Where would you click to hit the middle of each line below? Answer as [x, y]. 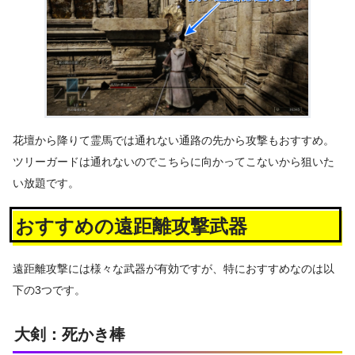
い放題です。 [46, 183]
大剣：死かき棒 [70, 334]
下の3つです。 [49, 290]
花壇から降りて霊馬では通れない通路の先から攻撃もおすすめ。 [174, 140]
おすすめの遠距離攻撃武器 [132, 227]
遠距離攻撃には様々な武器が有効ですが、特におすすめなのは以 [174, 269]
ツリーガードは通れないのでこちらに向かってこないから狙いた [174, 161]
